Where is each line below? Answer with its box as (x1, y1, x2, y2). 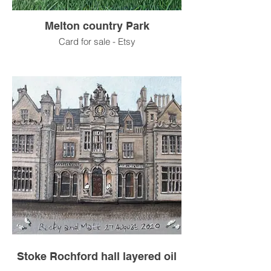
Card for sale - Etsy (58, 35, 135, 47)
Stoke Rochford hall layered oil (17, 249, 177, 263)
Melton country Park (44, 19, 149, 32)
